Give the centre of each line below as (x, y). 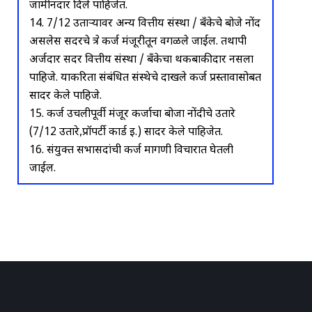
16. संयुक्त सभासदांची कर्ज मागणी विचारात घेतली (131, 150)
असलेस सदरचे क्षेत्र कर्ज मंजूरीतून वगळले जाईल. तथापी (138, 42)
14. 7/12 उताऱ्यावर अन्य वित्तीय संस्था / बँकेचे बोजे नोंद (145, 24)
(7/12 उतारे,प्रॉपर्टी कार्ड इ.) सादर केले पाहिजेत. (126, 132)
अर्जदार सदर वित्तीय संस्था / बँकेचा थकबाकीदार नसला (141, 60)
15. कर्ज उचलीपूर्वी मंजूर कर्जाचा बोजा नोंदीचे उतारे (132, 114)
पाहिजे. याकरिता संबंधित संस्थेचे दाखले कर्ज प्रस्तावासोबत (145, 78)
